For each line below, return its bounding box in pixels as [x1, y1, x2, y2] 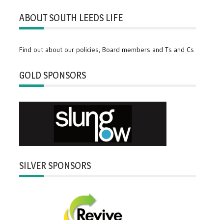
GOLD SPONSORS [19, 69, 86, 82]
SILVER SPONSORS [19, 160, 91, 172]
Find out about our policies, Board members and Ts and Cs [19, 45, 194, 55]
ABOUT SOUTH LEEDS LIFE [19, 12, 123, 24]
